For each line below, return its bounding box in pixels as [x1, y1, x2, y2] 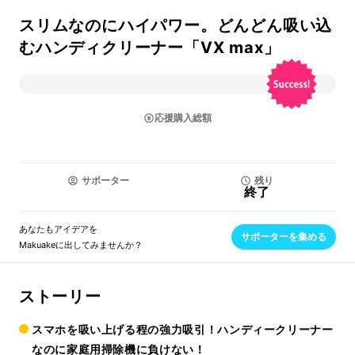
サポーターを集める [241, 231, 326, 242]
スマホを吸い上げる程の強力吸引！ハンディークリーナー [32, 322, 334, 336]
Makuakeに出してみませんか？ [19, 239, 143, 250]
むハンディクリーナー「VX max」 [19, 38, 281, 57]
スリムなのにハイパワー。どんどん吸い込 [19, 16, 333, 35]
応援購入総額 [155, 112, 212, 124]
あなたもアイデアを [19, 223, 97, 235]
